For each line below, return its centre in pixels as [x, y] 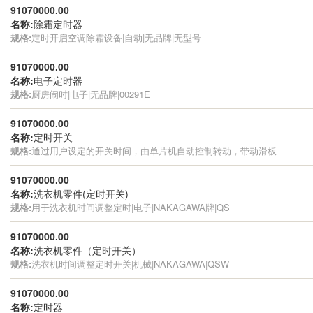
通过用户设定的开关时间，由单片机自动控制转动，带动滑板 [154, 150]
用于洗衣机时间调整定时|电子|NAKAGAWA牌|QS [131, 207]
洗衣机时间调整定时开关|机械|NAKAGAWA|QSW [130, 263]
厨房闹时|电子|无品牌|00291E [91, 94]
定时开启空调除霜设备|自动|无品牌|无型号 [116, 37]
